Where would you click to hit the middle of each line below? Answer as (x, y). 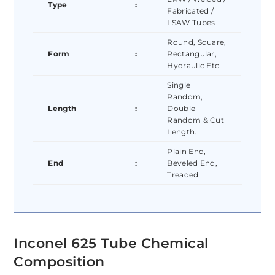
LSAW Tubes (191, 23)
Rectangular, (192, 54)
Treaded (183, 175)
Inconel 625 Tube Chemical (111, 244)
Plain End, (187, 152)
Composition (59, 262)
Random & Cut (196, 120)
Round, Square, (197, 42)
